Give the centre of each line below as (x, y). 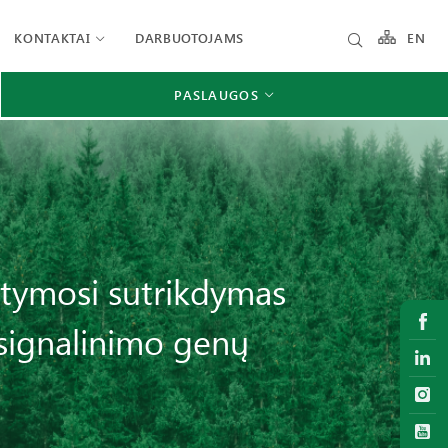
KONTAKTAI (52, 37)
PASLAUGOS (216, 94)
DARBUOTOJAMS (189, 37)
